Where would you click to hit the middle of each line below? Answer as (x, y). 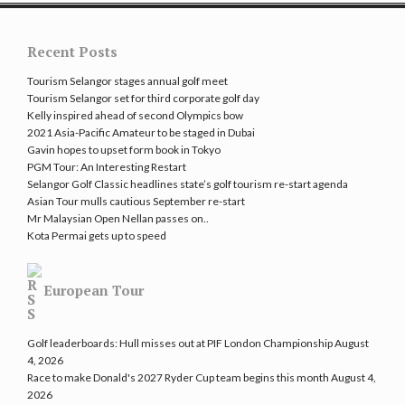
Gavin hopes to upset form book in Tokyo (124, 150)
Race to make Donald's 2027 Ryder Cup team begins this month (178, 378)
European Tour (94, 290)
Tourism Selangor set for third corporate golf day (143, 99)
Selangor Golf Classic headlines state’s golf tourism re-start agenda (188, 184)
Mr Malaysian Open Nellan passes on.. (118, 219)
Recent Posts (72, 52)
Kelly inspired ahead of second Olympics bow (135, 116)
